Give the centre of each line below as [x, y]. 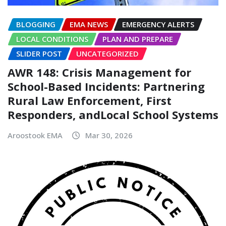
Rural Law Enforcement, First [90, 100]
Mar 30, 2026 [109, 135]
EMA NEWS [89, 24]
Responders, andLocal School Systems [113, 114]
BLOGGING [36, 24]
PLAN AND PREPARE [138, 39]
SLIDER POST [39, 54]
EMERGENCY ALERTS [158, 24]
